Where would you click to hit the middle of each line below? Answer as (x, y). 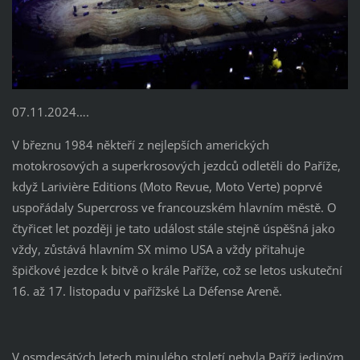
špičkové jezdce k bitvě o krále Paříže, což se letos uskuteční (177, 270)
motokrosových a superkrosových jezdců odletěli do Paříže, (176, 166)
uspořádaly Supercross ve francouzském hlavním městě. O (174, 208)
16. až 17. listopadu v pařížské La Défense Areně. (147, 291)
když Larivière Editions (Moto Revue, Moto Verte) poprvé (167, 187)
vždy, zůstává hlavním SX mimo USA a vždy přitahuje (158, 250)
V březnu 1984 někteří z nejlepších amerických (140, 145)
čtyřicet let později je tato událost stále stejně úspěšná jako (173, 229)
